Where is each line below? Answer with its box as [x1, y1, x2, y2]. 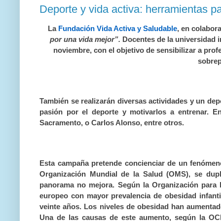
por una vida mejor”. [49, 35, 120, 43]
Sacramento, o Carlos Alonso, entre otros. [39, 119, 184, 127]
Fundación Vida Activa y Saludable [58, 24, 177, 33]
